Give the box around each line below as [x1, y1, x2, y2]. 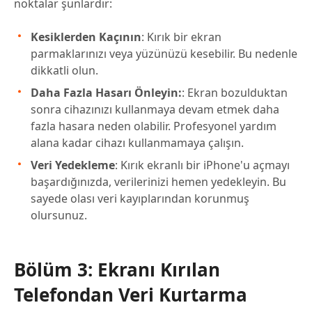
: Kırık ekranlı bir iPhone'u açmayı [115, 157, 290, 173]
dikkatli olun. [31, 63, 98, 79]
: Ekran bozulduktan [182, 85, 288, 101]
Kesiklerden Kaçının [31, 29, 141, 45]
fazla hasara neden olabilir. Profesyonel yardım [31, 118, 276, 134]
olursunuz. [31, 208, 87, 224]
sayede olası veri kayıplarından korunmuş [31, 191, 249, 207]
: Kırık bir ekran [141, 29, 221, 45]
